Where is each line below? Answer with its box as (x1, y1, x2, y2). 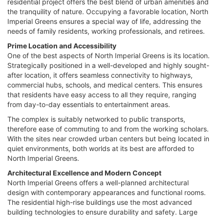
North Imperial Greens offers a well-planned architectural (7, 178, 189, 187)
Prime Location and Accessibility (7, 41, 116, 50)
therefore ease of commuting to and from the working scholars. (7, 124, 209, 133)
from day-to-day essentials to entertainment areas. (7, 100, 170, 109)
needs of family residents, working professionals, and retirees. (7, 26, 205, 35)
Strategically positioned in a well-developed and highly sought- (7, 61, 209, 69)
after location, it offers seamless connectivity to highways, (7, 70, 193, 79)
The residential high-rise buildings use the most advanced (7, 197, 192, 206)
